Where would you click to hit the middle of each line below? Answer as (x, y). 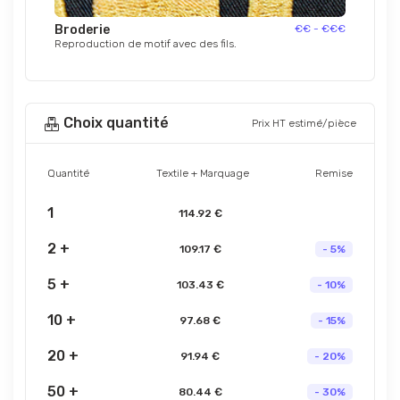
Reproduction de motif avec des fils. (146, 43)
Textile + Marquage (202, 173)
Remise (334, 173)
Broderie (82, 29)
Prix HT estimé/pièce (304, 123)
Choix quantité (114, 122)
